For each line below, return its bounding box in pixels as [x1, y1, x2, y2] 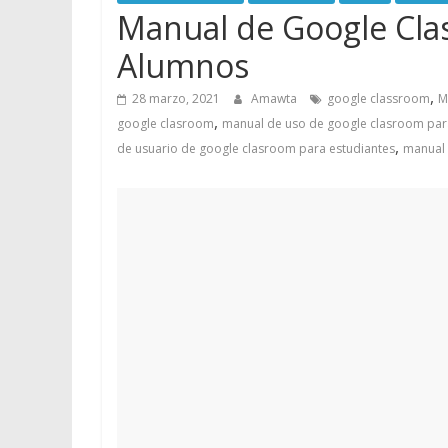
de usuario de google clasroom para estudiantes [117, 140, 395, 158]
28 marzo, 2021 [132, 90, 220, 108]
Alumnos [117, 44, 249, 88]
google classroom [327, 90, 430, 108]
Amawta [251, 90, 300, 108]
